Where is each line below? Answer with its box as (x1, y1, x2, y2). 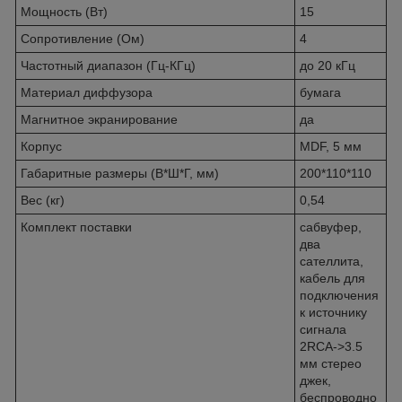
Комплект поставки (21, 219, 132, 234)
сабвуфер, (300, 219, 362, 234)
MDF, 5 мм (300, 138, 362, 153)
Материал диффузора (21, 84, 153, 100)
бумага (300, 84, 341, 100)
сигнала (300, 321, 346, 336)
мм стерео (300, 355, 362, 371)
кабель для (300, 270, 365, 285)
